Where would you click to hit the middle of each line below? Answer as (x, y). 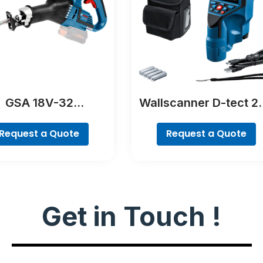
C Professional (206, 118)
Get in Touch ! (131, 217)
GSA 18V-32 (39, 102)
